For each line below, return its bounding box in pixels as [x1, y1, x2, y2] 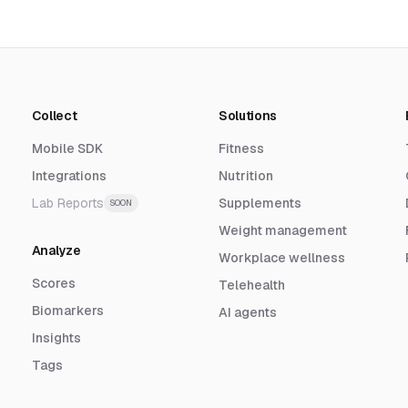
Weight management [218, 222, 347, 240]
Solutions [218, 107, 277, 125]
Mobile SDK [31, 140, 103, 158]
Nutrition [218, 168, 273, 185]
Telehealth [218, 277, 285, 294]
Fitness [218, 140, 264, 158]
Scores [31, 275, 76, 292]
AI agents [218, 304, 277, 321]
